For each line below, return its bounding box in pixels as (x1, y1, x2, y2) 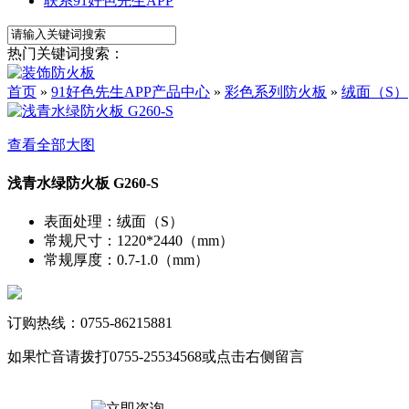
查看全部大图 (7, 136, 95, 152)
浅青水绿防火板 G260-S (7, 175, 159, 192)
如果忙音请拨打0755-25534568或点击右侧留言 (7, 349, 304, 365)
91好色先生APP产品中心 (51, 83, 210, 100)
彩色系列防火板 (225, 83, 327, 100)
